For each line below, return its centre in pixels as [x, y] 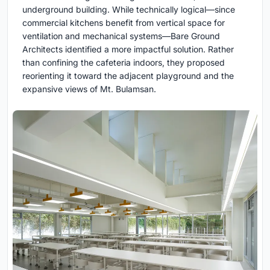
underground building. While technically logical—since [129, 10]
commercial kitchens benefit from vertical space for [124, 23]
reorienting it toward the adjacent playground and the [128, 76]
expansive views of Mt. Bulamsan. [89, 89]
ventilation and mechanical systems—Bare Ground [121, 36]
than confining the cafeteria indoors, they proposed [124, 63]
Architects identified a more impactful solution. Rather [128, 49]
